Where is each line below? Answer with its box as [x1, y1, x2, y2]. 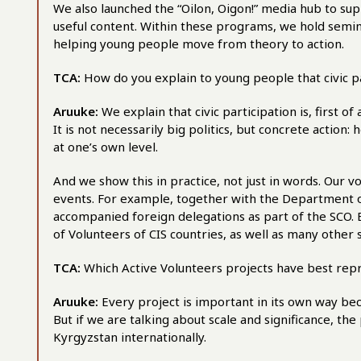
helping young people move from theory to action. [53, 35, 344, 52]
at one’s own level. [53, 139, 158, 155]
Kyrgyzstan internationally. [53, 329, 206, 345]
